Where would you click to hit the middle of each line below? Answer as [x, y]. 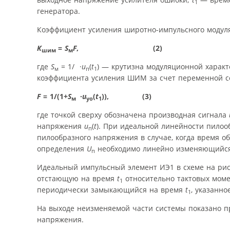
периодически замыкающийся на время [111, 189]
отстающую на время [77, 178]
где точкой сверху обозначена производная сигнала [133, 114]
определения [62, 148]
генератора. [59, 11]
